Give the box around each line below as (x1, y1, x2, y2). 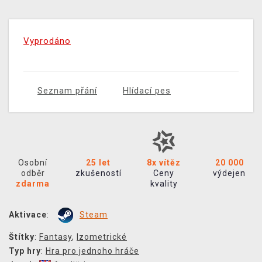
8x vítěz (147, 158, 181, 168)
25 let (86, 158, 111, 168)
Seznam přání (37, 85, 97, 96)
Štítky (9, 232, 35, 242)
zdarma (16, 179, 50, 189)
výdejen (213, 168, 246, 178)
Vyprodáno (23, 36, 71, 47)
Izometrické (77, 232, 127, 242)
